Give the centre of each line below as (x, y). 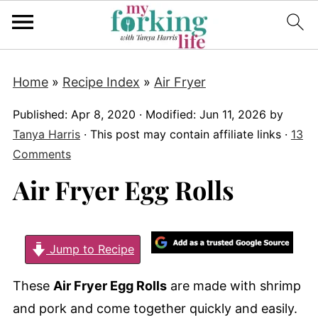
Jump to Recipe (91, 250)
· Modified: (167, 114)
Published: (42, 114)
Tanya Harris (46, 134)
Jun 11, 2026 (232, 114)
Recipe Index (101, 82)
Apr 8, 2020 (103, 114)
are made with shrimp (234, 286)
